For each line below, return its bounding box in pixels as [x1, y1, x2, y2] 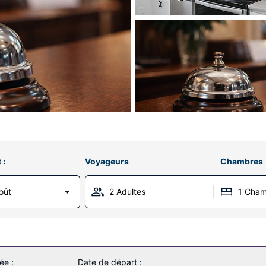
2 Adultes [109, 186, 145, 197]
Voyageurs [84, 156, 129, 166]
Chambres [220, 156, 264, 166]
